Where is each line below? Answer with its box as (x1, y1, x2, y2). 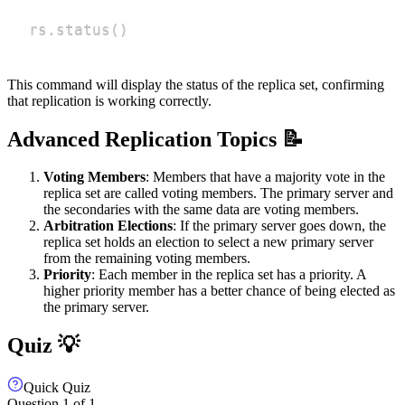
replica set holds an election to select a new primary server (43, 234, 373, 250)
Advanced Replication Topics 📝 (7, 127, 304, 151)
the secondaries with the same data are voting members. (43, 202, 359, 218)
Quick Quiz (24, 380, 90, 396)
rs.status (29, 20, 110, 38)
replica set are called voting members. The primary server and (43, 185, 393, 202)
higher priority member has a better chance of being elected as (43, 283, 395, 299)
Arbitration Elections (43, 218, 173, 234)
